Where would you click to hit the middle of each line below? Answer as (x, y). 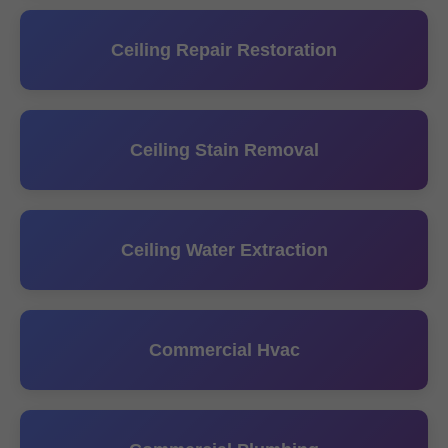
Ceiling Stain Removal (224, 150)
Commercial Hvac (224, 350)
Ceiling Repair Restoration (224, 50)
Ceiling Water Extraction (224, 250)
